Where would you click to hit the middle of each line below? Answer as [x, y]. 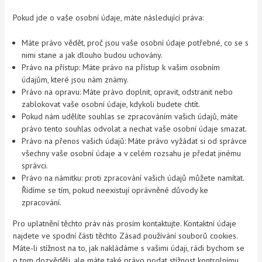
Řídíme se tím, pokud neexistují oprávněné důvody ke [115, 190]
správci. [35, 166]
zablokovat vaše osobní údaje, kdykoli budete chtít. [111, 104]
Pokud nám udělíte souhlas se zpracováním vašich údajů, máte [130, 117]
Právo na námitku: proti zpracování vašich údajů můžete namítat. [133, 178]
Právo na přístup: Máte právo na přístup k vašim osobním [121, 68]
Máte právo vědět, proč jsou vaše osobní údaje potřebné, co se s [135, 43]
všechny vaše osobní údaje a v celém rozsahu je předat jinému [132, 154]
